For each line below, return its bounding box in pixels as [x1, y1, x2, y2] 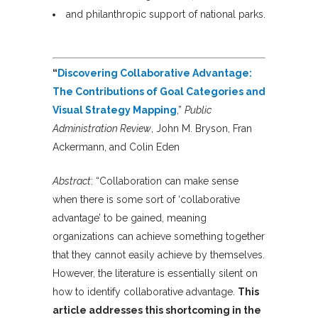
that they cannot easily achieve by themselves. [53, 249, 265, 261]
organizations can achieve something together [53, 231, 265, 243]
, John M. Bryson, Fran [151, 123, 252, 135]
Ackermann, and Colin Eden [53, 141, 180, 153]
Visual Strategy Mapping [53, 104, 177, 116]
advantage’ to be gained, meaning [53, 212, 207, 224]
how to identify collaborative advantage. [53, 286, 238, 298]
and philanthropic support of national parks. [66, 9, 265, 21]
